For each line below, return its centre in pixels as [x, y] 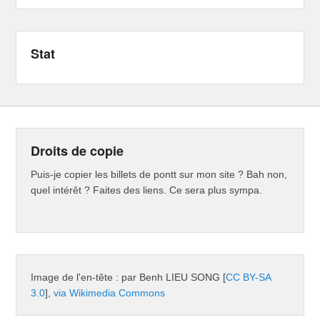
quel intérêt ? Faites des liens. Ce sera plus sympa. [147, 190]
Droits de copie [77, 151]
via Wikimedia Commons [110, 293]
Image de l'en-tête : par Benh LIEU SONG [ [129, 277]
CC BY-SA [249, 277]
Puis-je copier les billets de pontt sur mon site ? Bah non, [159, 175]
